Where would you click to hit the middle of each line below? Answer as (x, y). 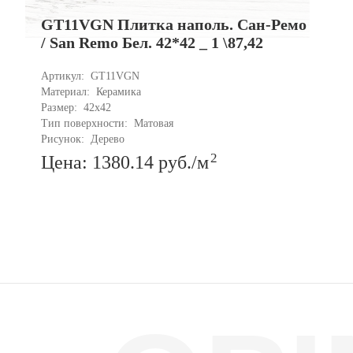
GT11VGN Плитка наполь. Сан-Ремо (174, 25)
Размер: (61, 108)
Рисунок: (65, 139)
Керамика (119, 92)
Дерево (108, 139)
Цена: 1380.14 (100, 163)
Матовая (154, 124)
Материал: (67, 92)
